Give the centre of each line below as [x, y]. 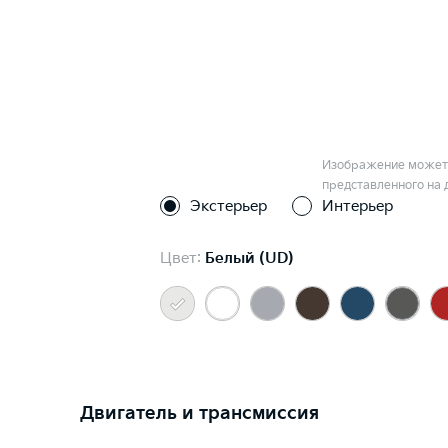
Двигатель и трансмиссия [199, 413]
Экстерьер [228, 206]
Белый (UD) [249, 258]
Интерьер [357, 206]
